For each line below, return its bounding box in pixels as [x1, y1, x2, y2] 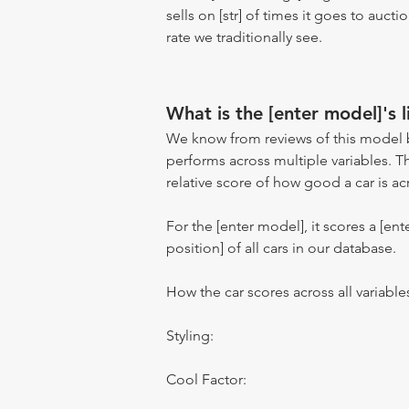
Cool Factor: [166, 371, 246, 388]
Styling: [166, 327, 214, 344]
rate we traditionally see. [166, 28, 322, 46]
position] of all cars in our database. [166, 239, 396, 257]
